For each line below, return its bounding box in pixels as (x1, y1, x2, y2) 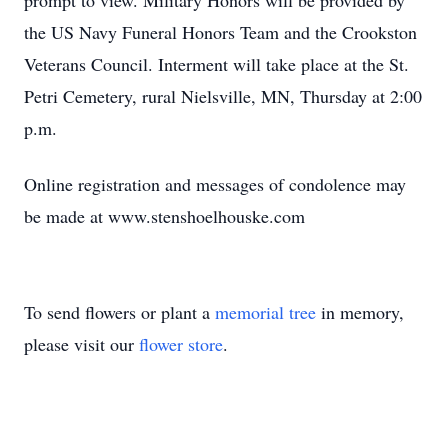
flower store (139, 332, 223, 356)
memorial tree (215, 300, 316, 324)
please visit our (24, 332, 139, 356)
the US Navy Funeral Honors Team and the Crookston (24, 20, 417, 44)
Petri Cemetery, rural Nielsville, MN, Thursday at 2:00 (24, 84, 422, 108)
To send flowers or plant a (24, 300, 215, 324)
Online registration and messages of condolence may (24, 172, 406, 196)
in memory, (316, 300, 404, 324)
